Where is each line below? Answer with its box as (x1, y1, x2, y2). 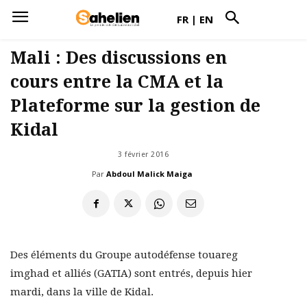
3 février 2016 (118, 150, 169, 160)
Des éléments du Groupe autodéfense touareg (10, 249, 238, 262)
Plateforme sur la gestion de (10, 96, 260, 116)
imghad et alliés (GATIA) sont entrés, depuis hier (10, 267, 252, 280)
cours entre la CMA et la (10, 72, 223, 92)
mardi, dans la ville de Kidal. (10, 286, 153, 299)
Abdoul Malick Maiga (106, 169, 193, 180)
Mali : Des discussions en (10, 48, 227, 68)
